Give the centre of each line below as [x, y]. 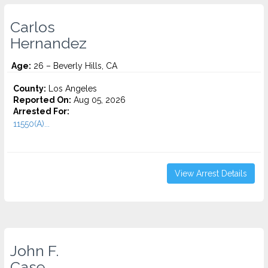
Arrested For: [41, 111]
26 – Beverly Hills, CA [74, 66]
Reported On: [42, 100]
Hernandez [48, 43]
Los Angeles [71, 89]
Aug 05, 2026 [98, 100]
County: [30, 89]
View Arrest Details [211, 173]
